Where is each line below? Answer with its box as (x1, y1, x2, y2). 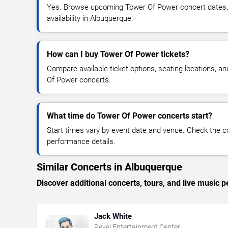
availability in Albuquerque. (47, 13, 133, 23)
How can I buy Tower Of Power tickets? (47, 49, 189, 59)
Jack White (94, 211, 132, 221)
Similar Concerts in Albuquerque (37, 160, 182, 173)
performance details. (47, 136, 116, 146)
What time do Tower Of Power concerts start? (47, 110, 212, 121)
